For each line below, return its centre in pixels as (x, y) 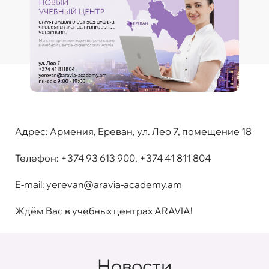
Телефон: (37, 158)
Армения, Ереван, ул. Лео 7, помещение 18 (151, 131)
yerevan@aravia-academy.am (114, 184)
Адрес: (32, 131)
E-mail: (31, 184)
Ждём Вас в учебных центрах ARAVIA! (104, 210)
